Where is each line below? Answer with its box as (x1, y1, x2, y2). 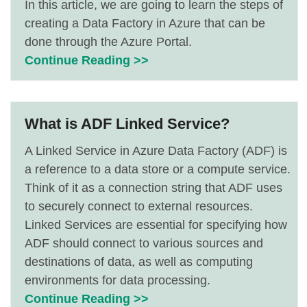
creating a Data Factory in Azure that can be (25, 16, 265, 30)
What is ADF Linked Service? (25, 115, 230, 132)
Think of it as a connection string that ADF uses (25, 181, 282, 195)
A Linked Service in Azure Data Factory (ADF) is (25, 144, 287, 158)
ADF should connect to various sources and (25, 236, 263, 250)
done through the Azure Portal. (25, 35, 192, 49)
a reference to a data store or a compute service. (25, 162, 291, 176)
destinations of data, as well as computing (25, 255, 253, 269)
